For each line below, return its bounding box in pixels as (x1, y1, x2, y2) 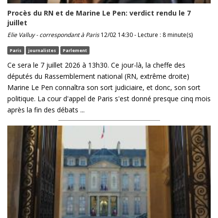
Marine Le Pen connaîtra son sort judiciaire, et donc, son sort (7, 83, 200, 92)
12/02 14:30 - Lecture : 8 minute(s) (99, 31, 193, 39)
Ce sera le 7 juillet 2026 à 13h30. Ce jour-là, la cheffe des (7, 60, 185, 70)
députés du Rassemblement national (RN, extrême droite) (7, 72, 189, 81)
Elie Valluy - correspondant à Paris (7, 31, 99, 39)
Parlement (62, 47, 87, 54)
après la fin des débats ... (7, 105, 85, 115)
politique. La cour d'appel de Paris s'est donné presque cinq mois (7, 94, 211, 104)
